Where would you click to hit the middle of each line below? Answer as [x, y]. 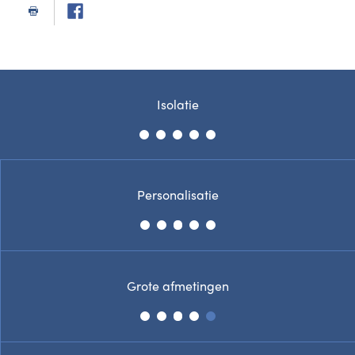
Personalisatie [178, 195]
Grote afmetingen [178, 285]
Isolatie [177, 104]
